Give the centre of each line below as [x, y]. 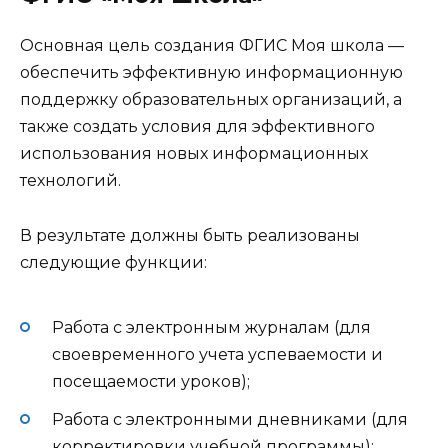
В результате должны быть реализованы [190, 235]
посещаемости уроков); [151, 381]
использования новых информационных [194, 154]
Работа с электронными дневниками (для [230, 420]
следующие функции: [113, 262]
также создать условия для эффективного [197, 127]
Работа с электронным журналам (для [211, 327]
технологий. [70, 181]
